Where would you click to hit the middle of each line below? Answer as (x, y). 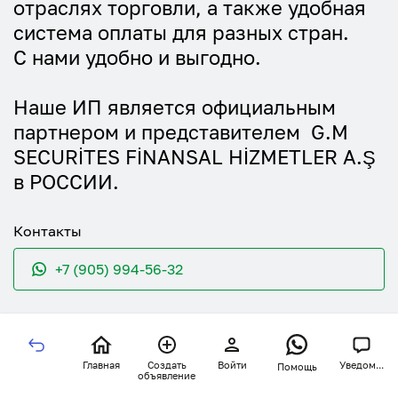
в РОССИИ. (66, 182)
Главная (101, 365)
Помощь (297, 366)
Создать (167, 365)
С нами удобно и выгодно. (137, 57)
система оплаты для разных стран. (181, 32)
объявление (167, 375)
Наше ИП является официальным (175, 107)
